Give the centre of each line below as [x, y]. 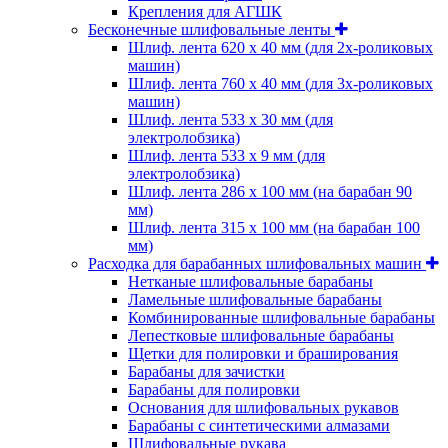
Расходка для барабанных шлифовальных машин [257, 264]
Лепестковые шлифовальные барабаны [261, 336]
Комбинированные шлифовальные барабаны [281, 318]
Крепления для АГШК [205, 12]
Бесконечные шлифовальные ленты [211, 30]
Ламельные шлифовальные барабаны [255, 300]
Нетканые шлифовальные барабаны [250, 282]
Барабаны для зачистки [206, 372]
